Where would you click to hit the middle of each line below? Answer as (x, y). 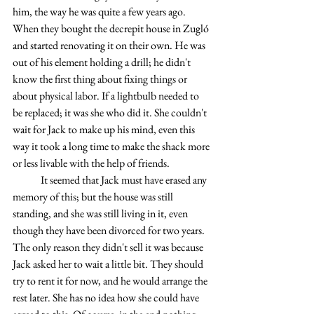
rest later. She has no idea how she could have (107, 298)
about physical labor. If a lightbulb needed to (107, 96)
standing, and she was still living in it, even (101, 213)
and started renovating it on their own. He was (110, 45)
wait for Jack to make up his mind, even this (105, 129)
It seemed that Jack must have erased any (27, 180)
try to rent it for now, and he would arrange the (111, 281)
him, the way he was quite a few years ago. (100, 12)
